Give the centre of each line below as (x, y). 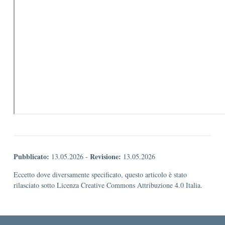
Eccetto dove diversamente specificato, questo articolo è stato (100, 175)
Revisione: (105, 156)
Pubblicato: (31, 156)
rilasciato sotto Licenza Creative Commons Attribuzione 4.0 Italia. (108, 185)
